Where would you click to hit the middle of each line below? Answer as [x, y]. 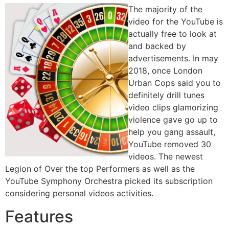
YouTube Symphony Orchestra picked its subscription [109, 181]
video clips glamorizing [173, 108]
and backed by [157, 46]
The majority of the [165, 9]
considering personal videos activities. [79, 193]
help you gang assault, [172, 132]
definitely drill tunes [166, 95]
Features [39, 216]
